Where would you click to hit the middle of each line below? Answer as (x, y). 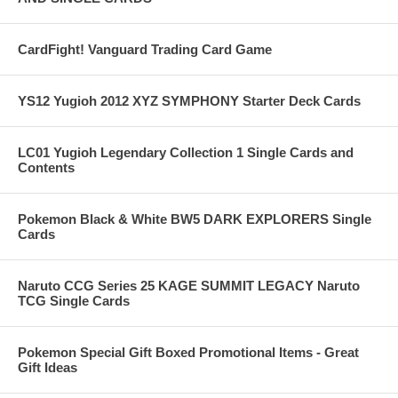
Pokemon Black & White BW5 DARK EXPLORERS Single (195, 219)
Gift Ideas (48, 368)
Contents (46, 168)
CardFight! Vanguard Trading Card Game (145, 50)
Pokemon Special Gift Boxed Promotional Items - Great (188, 353)
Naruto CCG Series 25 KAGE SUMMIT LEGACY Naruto (189, 286)
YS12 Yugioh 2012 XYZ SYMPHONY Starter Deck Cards (189, 101)
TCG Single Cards (74, 301)
